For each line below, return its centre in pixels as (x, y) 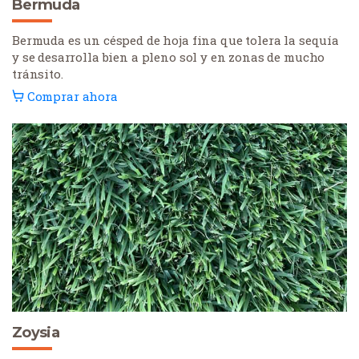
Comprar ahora (72, 97)
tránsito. (38, 74)
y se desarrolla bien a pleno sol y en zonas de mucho (169, 57)
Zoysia (36, 333)
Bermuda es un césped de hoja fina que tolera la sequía (175, 40)
